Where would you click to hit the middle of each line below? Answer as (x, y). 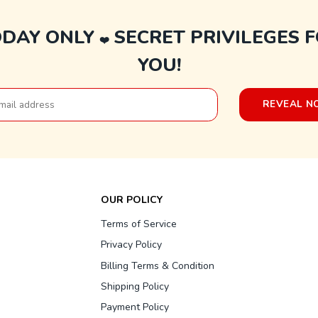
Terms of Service (139, 224)
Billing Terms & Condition (158, 265)
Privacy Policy (131, 245)
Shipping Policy (135, 287)
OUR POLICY (132, 200)
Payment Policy (135, 307)
